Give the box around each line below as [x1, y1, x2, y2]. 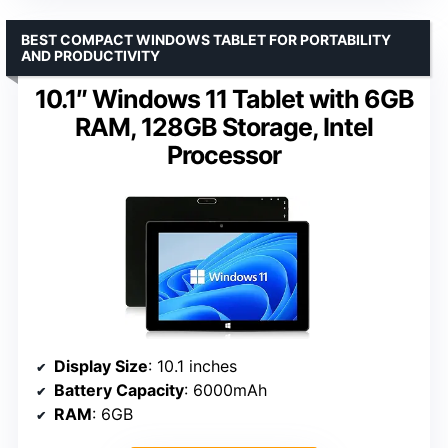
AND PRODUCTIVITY [21, 47, 160, 65]
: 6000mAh [184, 380, 267, 401]
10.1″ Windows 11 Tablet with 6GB [34, 84, 414, 115]
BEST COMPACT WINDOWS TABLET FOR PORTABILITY [21, 31, 391, 49]
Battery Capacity [54, 380, 184, 401]
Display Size [54, 356, 148, 377]
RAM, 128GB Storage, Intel [75, 112, 373, 143]
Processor [167, 140, 281, 171]
